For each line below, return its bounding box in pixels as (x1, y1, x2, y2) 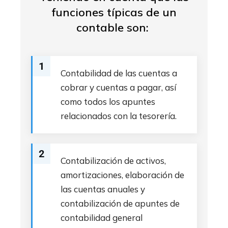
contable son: (76, 20, 152, 35)
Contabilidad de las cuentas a (61, 68, 177, 78)
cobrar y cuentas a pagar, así (61, 82, 176, 93)
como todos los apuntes (61, 96, 155, 107)
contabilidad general (61, 212, 142, 223)
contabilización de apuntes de (61, 198, 180, 209)
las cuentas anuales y (61, 184, 145, 194)
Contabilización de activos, (61, 155, 166, 166)
